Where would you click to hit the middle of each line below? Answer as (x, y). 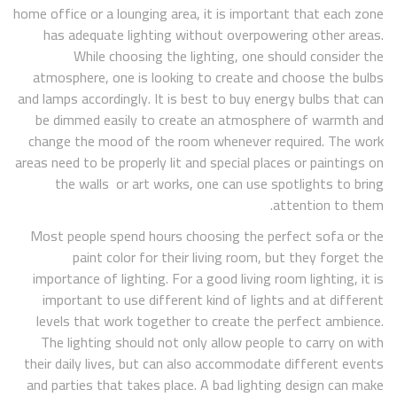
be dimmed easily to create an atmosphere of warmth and (210, 120)
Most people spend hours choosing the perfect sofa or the (207, 235)
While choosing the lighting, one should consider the (229, 56)
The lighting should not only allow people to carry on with (212, 342)
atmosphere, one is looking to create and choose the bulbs (208, 78)
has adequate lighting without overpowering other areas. (214, 35)
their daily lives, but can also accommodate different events (204, 363)
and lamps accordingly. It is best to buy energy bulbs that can (201, 99)
